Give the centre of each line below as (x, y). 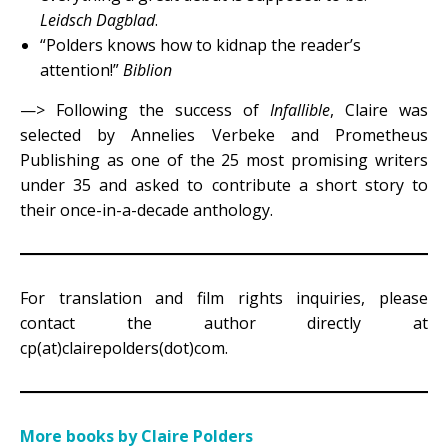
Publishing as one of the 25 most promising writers (224, 159)
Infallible (300, 109)
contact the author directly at (224, 322)
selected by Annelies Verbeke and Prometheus (224, 134)
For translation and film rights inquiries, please (224, 297)
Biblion (147, 69)
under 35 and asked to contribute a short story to (224, 184)
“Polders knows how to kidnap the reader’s (200, 44)
